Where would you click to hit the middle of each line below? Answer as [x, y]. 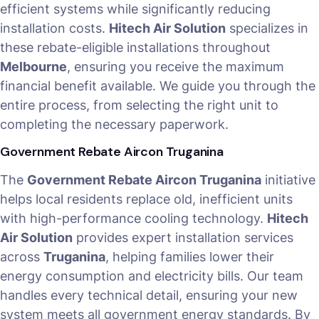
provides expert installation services [183, 238]
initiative [288, 180]
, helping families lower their [190, 257]
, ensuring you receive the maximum [176, 67]
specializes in [267, 28]
